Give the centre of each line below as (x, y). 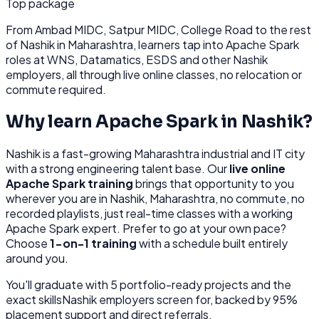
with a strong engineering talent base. (105, 169)
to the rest (282, 29)
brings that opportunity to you (214, 184)
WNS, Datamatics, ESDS (112, 59)
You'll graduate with (58, 285)
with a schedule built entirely (212, 244)
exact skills (34, 300)
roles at (25, 59)
